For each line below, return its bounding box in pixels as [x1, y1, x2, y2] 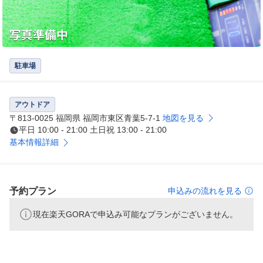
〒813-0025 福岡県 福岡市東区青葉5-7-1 [9, 113, 163, 123]
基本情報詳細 [9, 137, 59, 147]
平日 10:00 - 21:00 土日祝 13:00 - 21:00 [19, 125, 167, 135]
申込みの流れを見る [168, 186, 242, 196]
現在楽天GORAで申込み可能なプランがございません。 [33, 210, 238, 220]
